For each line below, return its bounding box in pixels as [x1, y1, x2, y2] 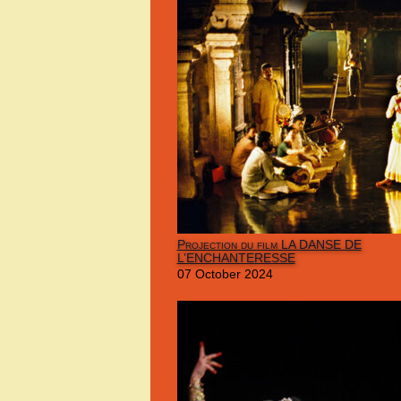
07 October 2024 [176, 266, 273, 281]
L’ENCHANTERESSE [176, 250, 295, 265]
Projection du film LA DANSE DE [176, 236, 362, 252]
